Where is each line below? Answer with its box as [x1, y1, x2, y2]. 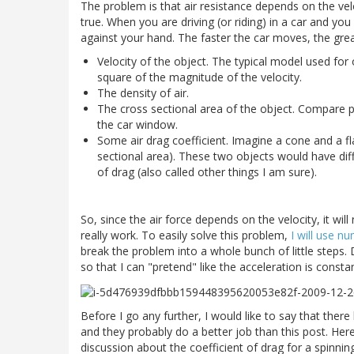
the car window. [97, 117, 178, 133]
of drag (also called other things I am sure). [97, 164, 317, 180]
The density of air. [97, 85, 189, 101]
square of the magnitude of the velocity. [97, 70, 302, 85]
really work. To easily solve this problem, [81, 228, 291, 243]
